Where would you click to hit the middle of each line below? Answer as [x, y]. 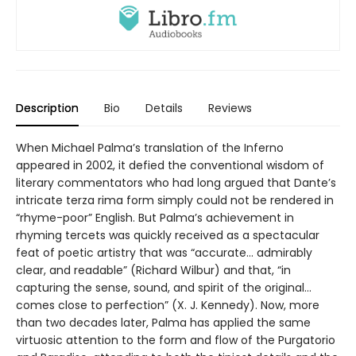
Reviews [230, 108]
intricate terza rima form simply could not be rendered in [175, 200]
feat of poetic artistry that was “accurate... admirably [164, 252]
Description [47, 108]
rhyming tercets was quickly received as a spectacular [168, 235]
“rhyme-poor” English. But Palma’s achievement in [155, 217]
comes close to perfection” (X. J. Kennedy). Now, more [168, 305]
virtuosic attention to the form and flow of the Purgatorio [176, 340]
